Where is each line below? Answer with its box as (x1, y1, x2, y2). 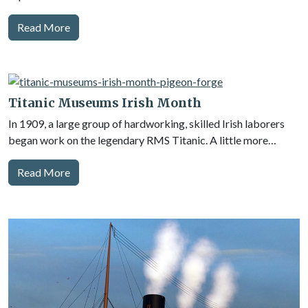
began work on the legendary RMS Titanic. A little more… (8, 133, 276, 146)
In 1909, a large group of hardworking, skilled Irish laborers (8, 117, 285, 130)
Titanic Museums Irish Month (8, 95, 201, 111)
